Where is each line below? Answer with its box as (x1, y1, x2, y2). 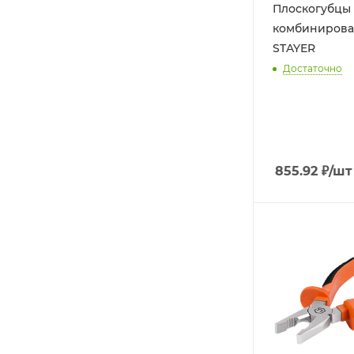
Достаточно (283, 62, 342, 75)
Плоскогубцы (273, 2, 351, 16)
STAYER (273, 41, 315, 55)
